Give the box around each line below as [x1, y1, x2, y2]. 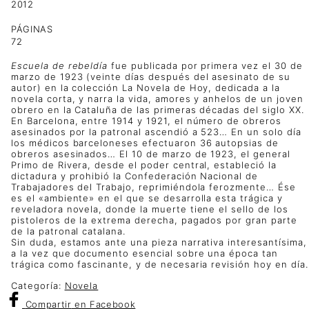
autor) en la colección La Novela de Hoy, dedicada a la [11, 82, 280, 94]
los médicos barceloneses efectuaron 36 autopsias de [11, 137, 279, 149]
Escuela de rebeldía [11, 60, 108, 72]
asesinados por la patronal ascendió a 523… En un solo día [11, 126, 301, 138]
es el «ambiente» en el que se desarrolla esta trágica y [11, 192, 283, 204]
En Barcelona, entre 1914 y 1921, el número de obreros [11, 115, 281, 127]
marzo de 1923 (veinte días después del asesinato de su [11, 71, 290, 83]
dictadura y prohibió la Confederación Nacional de [11, 170, 259, 182]
